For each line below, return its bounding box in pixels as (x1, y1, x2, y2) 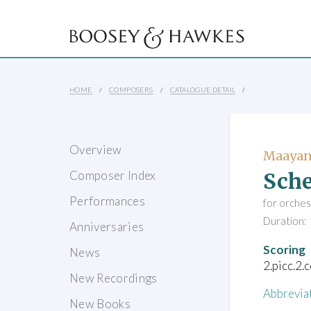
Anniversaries (69, 219, 144, 235)
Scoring (263, 242, 305, 257)
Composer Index (69, 168, 156, 183)
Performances (69, 194, 146, 209)
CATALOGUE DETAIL (170, 85, 236, 94)
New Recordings (69, 271, 158, 286)
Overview (69, 142, 122, 158)
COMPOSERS (109, 85, 153, 94)
